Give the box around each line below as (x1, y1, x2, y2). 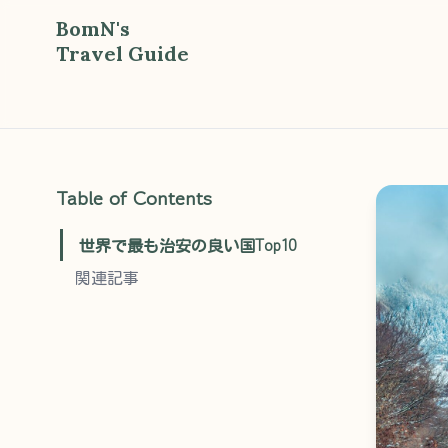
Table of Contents (56, 184, 212, 213)
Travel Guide (56, 41, 189, 66)
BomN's (56, 16, 130, 41)
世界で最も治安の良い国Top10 (79, 233, 297, 257)
